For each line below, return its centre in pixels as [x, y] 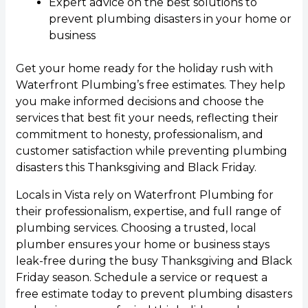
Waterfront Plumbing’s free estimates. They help [150, 85]
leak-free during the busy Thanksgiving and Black [154, 261]
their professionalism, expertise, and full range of [148, 211]
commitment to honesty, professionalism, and [139, 134]
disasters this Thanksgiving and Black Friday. [136, 167]
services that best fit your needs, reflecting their [147, 118]
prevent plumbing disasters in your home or [170, 19]
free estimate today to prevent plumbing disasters [154, 294]
